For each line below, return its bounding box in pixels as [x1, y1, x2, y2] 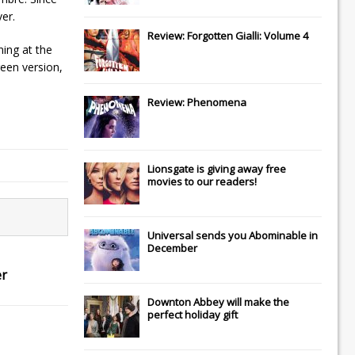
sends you [193, 227, 249, 242]
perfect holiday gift [147, 307, 238, 322]
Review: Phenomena [147, 94, 246, 109]
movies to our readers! [147, 174, 257, 189]
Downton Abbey [147, 294, 224, 309]
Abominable [249, 227, 307, 242]
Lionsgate [147, 161, 194, 176]
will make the [224, 294, 289, 309]
